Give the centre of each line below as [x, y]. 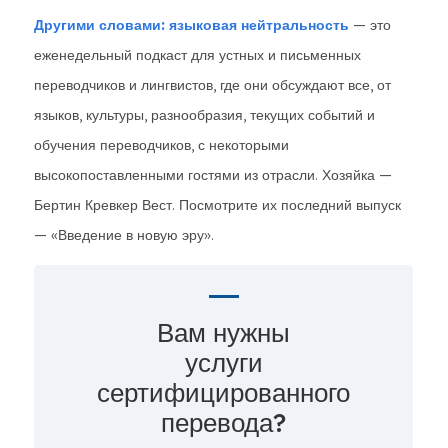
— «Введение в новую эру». [124, 235]
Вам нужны [223, 332]
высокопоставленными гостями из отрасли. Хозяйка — [213, 175]
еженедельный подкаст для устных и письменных [197, 55]
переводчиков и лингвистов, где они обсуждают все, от [212, 85]
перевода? [223, 422]
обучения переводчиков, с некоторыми [161, 145]
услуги [223, 362]
